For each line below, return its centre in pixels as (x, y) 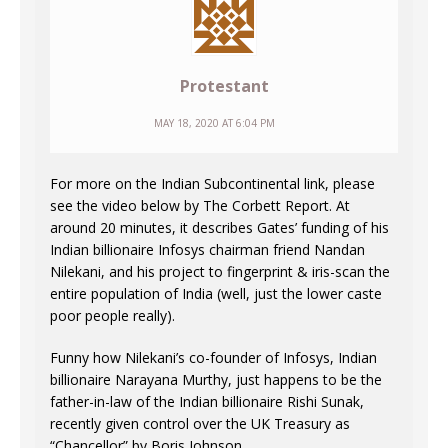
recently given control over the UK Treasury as (200, 424)
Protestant (224, 86)
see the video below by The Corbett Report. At (200, 206)
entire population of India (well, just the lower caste (216, 294)
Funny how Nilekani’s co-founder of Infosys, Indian (213, 358)
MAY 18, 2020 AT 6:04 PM (214, 123)
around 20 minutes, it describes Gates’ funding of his (219, 228)
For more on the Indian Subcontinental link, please (212, 184)
